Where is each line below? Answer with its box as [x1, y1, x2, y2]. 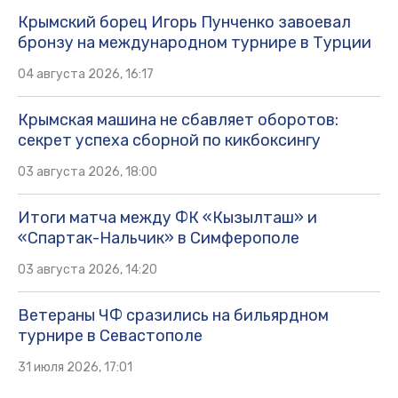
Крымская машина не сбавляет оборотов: [18, 110, 338, 131]
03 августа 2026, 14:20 [18, 262, 157, 278]
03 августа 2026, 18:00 [18, 164, 157, 180]
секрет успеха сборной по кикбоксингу [18, 131, 321, 151]
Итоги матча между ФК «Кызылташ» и [18, 208, 317, 228]
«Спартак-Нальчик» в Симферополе [18, 228, 299, 249]
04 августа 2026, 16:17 [18, 67, 154, 83]
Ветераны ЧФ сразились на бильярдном [18, 306, 329, 326]
